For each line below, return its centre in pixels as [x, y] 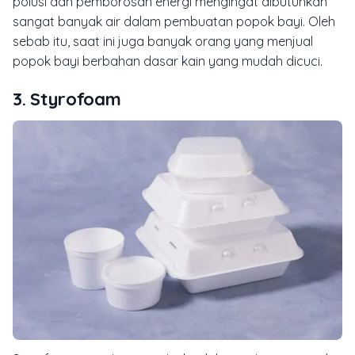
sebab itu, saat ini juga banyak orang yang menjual [163, 41]
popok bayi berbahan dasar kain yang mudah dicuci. [168, 61]
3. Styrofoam [67, 99]
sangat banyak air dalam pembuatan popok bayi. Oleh [174, 21]
